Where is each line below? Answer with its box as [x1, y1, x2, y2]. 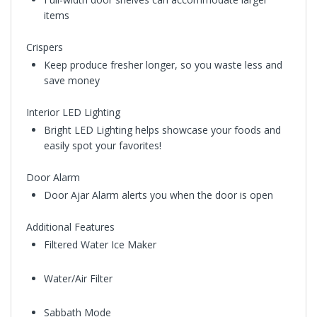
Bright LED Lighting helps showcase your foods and [43, 122, 281, 137]
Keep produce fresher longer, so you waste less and [43, 57, 282, 71]
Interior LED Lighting [25, 105, 120, 119]
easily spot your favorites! [43, 138, 161, 152]
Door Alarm [25, 170, 80, 184]
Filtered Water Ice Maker [43, 237, 156, 251]
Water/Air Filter [43, 271, 113, 285]
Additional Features [25, 219, 115, 234]
